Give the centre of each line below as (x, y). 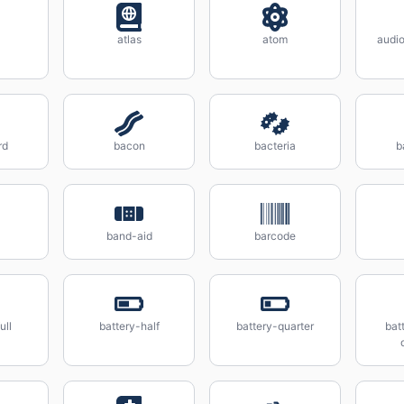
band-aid (129, 236)
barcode (275, 236)
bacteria (275, 146)
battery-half (129, 326)
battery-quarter (275, 326)
